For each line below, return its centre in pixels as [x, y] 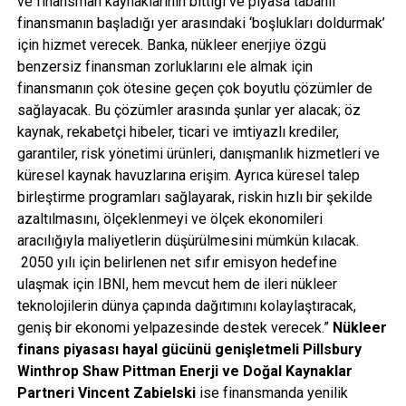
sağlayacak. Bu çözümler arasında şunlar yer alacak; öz [188, 110]
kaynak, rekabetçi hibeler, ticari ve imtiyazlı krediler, [178, 131]
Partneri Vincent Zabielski [106, 392]
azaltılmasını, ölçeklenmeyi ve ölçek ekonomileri [169, 218]
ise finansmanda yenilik [271, 392]
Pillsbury [332, 349]
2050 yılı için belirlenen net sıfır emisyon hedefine [177, 262]
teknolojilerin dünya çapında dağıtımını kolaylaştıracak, [186, 305]
